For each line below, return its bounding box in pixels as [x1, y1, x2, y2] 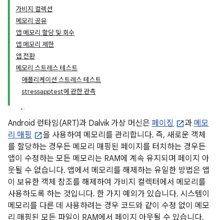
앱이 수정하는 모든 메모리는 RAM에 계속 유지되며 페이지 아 [8, 154, 209, 164]
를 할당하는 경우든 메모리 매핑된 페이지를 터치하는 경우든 [8, 142, 206, 152]
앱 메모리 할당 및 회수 [16, 28, 75, 37]
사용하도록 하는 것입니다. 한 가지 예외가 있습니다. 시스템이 [8, 189, 210, 199]
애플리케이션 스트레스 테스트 [22, 76, 101, 84]
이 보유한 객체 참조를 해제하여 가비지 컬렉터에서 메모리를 [8, 177, 206, 187]
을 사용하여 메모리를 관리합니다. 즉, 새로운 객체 [43, 130, 206, 140]
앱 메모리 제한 [16, 40, 54, 49]
